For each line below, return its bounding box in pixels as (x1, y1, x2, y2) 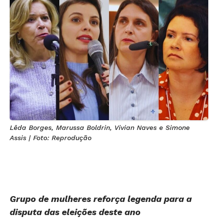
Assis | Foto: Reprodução (10, 134, 91, 142)
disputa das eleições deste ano (10, 192, 141, 202)
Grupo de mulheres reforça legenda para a (10, 179, 192, 189)
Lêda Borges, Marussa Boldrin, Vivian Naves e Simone (10, 124, 190, 132)
